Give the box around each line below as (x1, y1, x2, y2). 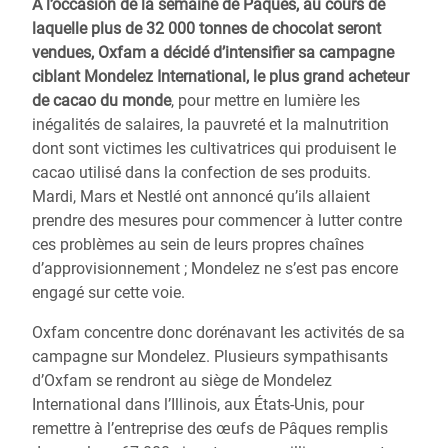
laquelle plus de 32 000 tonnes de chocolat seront (32, 19, 381, 38)
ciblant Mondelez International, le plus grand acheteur (32, 67, 409, 86)
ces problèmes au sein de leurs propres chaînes (32, 235, 364, 254)
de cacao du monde (32, 91, 171, 110)
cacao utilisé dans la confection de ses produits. (32, 163, 371, 182)
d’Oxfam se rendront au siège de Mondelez (32, 371, 332, 390)
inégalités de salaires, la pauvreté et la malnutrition (32, 115, 389, 134)
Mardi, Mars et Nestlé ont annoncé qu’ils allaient (32, 187, 370, 206)
